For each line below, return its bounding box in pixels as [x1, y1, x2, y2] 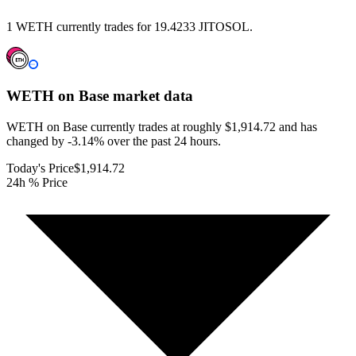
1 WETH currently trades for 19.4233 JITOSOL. [6, 20, 253, 34]
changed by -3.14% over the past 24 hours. [6, 133, 221, 148]
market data [109, 87, 193, 105]
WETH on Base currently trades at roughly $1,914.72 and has [6, 119, 317, 133]
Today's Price [6, 161, 74, 175]
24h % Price [6, 175, 68, 189]
